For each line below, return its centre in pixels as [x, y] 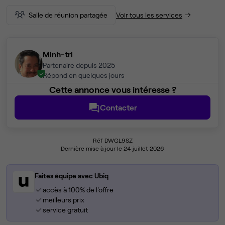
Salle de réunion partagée [68, 15]
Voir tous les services [149, 15]
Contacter [119, 107]
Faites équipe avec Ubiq [72, 176]
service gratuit [65, 210]
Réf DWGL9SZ [113, 140]
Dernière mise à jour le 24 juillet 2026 [113, 148]
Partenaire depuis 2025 [79, 65]
